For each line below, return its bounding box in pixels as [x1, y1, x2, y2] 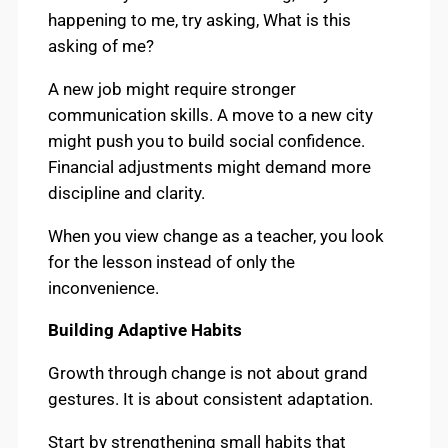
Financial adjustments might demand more [48, 156, 371, 177]
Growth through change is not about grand [48, 363, 368, 384]
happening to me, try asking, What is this [48, 9, 351, 30]
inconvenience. [48, 277, 159, 298]
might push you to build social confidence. [48, 130, 365, 151]
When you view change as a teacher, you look [48, 225, 384, 246]
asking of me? [48, 35, 154, 56]
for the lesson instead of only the [48, 251, 295, 272]
